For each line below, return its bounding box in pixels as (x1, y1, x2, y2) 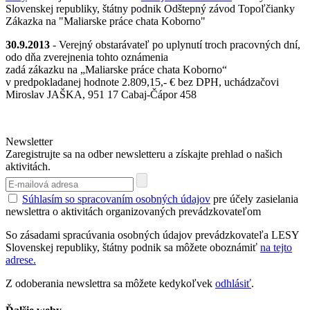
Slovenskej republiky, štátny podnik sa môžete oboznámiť (6, 241, 260, 254)
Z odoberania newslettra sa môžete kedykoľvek (6, 277, 215, 290)
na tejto (260, 241, 292, 254)
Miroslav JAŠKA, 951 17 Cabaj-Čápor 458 (6, 89, 197, 101)
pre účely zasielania (210, 193, 298, 206)
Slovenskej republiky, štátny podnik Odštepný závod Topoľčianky (6, 3, 295, 15)
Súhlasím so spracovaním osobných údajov (22, 193, 210, 206)
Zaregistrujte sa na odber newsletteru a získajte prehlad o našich (6, 148, 282, 161)
